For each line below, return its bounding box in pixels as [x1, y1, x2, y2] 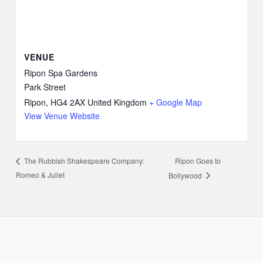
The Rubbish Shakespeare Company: [22, 156, 145, 166]
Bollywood [168, 170, 204, 180]
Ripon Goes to [174, 155, 221, 166]
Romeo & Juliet [16, 169, 65, 180]
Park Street [24, 80, 66, 93]
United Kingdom [87, 96, 147, 108]
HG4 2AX [50, 96, 86, 108]
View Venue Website [24, 109, 100, 122]
